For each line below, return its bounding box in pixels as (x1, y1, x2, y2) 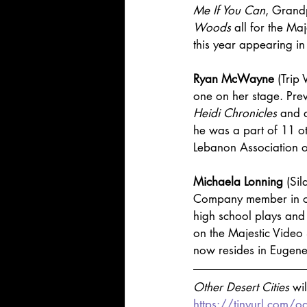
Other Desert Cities (193, 280, 293, 295)
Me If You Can (193, 3, 265, 19)
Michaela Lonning (193, 174, 283, 190)
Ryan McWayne (193, 71, 274, 87)
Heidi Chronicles (193, 106, 277, 121)
